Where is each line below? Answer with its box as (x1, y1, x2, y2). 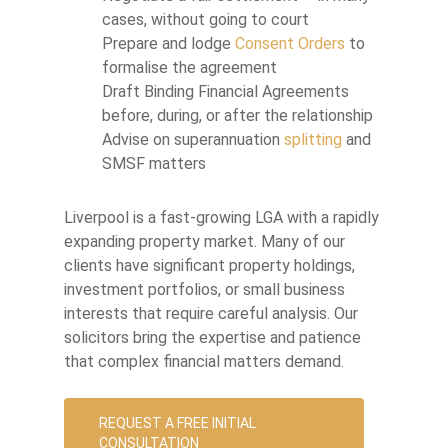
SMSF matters (102, 154, 206, 174)
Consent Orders (235, 34, 345, 54)
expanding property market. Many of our (64, 232, 345, 252)
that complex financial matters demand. (64, 352, 344, 372)
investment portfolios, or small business (64, 280, 345, 300)
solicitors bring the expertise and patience (64, 328, 361, 348)
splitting (284, 130, 342, 150)
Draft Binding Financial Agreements (102, 82, 349, 102)
